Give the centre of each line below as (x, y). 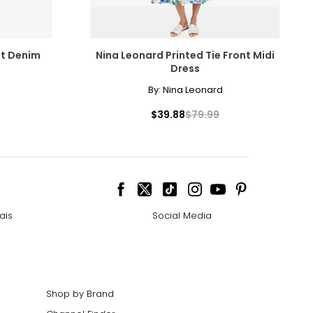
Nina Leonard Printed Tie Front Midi (185, 55)
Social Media (182, 215)
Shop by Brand (80, 293)
